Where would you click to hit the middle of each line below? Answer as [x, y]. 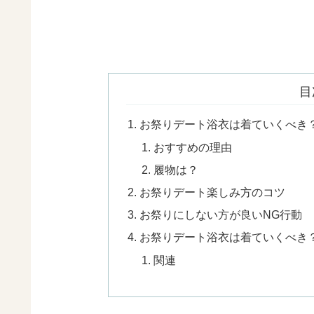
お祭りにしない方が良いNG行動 [221, 215]
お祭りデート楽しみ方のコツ [213, 192]
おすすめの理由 [192, 147]
